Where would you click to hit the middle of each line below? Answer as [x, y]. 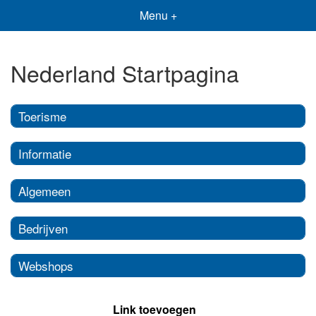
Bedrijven [43, 228]
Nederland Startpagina [125, 73]
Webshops [46, 265]
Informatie [45, 153]
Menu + [158, 15]
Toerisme [42, 116]
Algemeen [44, 190]
